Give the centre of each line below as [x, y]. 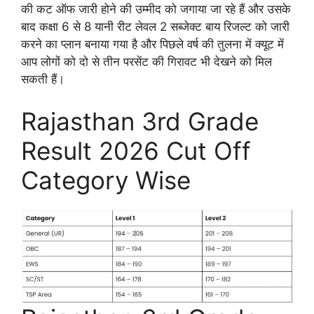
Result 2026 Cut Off [136, 150]
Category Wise [106, 180]
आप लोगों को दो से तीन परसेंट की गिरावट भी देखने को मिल [146, 62]
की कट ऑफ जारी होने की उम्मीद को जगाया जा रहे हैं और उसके [156, 9]
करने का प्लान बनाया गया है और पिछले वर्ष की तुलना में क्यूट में [152, 45]
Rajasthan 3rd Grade [140, 121]
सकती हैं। [43, 80]
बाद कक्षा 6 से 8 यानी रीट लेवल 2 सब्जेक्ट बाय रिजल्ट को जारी [155, 27]
